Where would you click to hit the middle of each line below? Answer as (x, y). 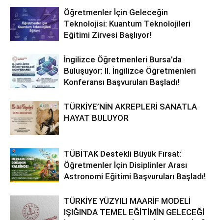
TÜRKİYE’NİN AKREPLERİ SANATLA (130, 107)
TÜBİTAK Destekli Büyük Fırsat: (123, 154)
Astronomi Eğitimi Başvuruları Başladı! (135, 177)
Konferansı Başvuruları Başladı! (122, 82)
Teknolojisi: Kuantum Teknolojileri (127, 24)
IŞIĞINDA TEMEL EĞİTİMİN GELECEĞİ (134, 212)
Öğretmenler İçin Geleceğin (116, 13)
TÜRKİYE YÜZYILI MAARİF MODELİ (127, 201)
